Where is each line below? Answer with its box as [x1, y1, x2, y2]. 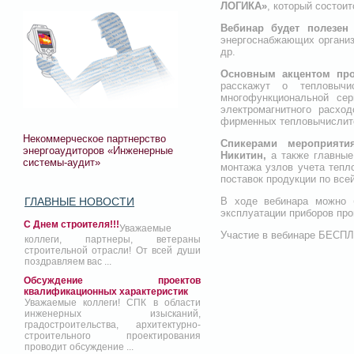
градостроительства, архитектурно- [24, 319, 201, 331]
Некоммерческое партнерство [23, 133, 166, 145]
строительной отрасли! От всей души [24, 245, 201, 257]
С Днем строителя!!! [24, 219, 119, 231]
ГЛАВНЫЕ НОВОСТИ [24, 195, 134, 209]
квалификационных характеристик [24, 286, 188, 298]
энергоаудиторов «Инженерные [23, 145, 173, 156]
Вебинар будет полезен [220, 22, 348, 34]
